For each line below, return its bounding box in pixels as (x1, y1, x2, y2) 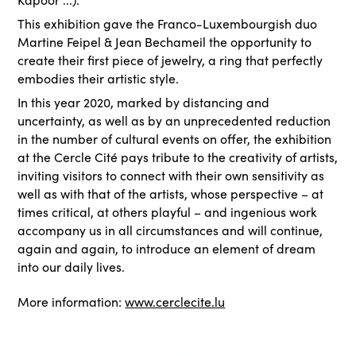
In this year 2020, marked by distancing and (17, 94, 270, 110)
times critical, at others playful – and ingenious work (17, 203, 318, 220)
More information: (17, 293, 126, 310)
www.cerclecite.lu (125, 293, 226, 310)
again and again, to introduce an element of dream (17, 240, 316, 257)
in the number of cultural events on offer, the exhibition (17, 130, 332, 147)
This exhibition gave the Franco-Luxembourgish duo (17, 15, 318, 32)
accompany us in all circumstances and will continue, (17, 222, 323, 238)
